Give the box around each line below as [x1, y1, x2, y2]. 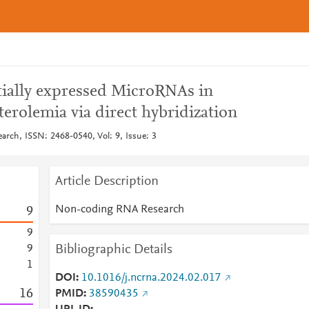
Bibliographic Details [54, 243, 172, 257]
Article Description [54, 175, 159, 188]
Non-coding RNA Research [54, 204, 184, 215]
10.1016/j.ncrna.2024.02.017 [81, 272, 221, 283]
